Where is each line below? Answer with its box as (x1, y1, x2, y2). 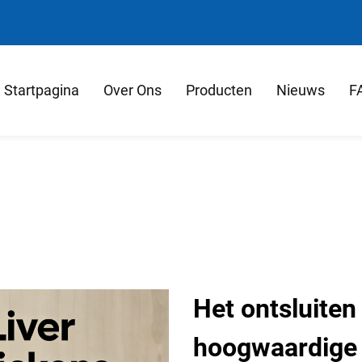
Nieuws (276, 82, 325, 99)
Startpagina (4, 82, 79, 99)
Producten (186, 82, 252, 99)
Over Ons (103, 82, 162, 99)
